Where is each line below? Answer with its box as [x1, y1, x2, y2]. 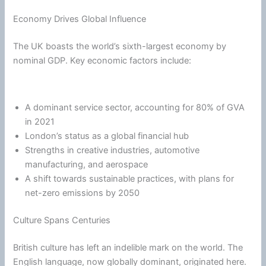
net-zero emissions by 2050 [25, 188, 140, 199]
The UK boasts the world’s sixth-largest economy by [13, 40, 227, 52]
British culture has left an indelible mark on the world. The [13, 242, 243, 253]
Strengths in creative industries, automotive [25, 145, 200, 156]
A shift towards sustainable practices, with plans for [25, 173, 235, 185]
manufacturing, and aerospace [25, 159, 148, 170]
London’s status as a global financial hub [25, 131, 189, 142]
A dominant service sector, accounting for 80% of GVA [25, 102, 245, 113]
